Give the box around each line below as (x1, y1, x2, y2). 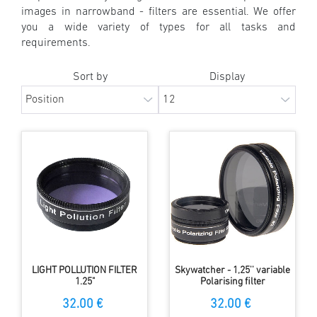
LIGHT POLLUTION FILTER (32, 265, 137, 276)
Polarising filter (200, 276, 265, 287)
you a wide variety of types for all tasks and (21, 21, 296, 33)
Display (209, 71, 245, 83)
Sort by (72, 71, 108, 83)
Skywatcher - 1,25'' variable (175, 265, 290, 276)
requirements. (21, 37, 91, 49)
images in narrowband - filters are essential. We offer (21, 6, 296, 18)
